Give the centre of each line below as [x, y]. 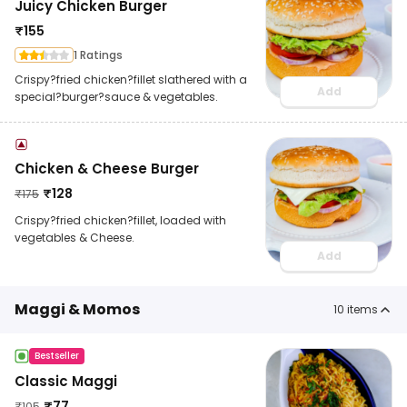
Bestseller [57, 355]
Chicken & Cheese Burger [107, 168]
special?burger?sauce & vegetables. [116, 96]
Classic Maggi [66, 381]
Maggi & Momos [77, 309]
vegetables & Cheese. [74, 237]
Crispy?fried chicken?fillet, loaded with [120, 220]
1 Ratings [98, 55]
